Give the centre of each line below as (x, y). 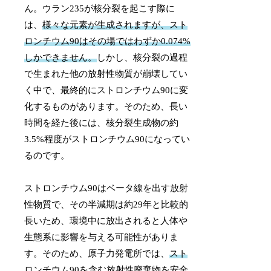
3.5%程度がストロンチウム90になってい (107, 139)
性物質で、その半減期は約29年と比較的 (106, 205)
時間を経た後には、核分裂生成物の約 (102, 123)
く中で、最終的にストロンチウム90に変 (106, 90)
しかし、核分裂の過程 (142, 58)
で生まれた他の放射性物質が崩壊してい (106, 74)
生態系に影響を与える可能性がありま (102, 237)
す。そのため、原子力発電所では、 (97, 254)
